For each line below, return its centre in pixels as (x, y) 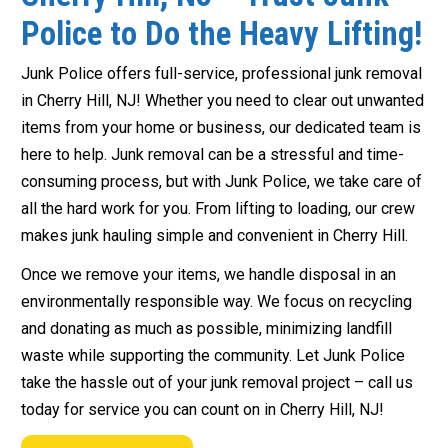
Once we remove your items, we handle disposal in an (208, 275)
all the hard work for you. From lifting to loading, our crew (218, 209)
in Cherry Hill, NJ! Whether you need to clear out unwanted (222, 101)
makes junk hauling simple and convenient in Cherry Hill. (214, 236)
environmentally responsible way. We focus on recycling (216, 302)
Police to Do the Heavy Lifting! (221, 34)
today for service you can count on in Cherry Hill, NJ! (202, 410)
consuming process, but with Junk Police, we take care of (221, 182)
